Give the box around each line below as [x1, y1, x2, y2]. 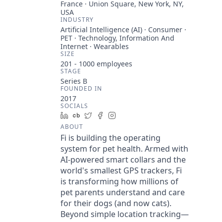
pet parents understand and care [60, 187, 185, 198]
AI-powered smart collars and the [60, 154, 186, 165]
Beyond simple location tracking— [60, 209, 189, 220]
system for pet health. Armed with [60, 143, 188, 154]
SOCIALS [60, 102, 88, 110]
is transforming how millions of [60, 176, 178, 187]
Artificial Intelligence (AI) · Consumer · [60, 25, 186, 34]
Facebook [108, 111, 138, 120]
